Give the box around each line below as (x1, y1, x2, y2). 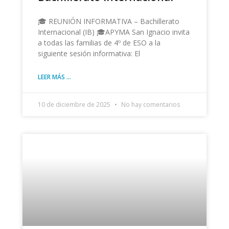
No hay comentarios (119, 100, 180, 109)
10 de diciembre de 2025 (37, 100, 112, 109)
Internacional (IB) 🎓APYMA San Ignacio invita (37, 27, 190, 37)
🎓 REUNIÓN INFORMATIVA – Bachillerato (37, 16, 179, 26)
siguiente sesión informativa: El (37, 48, 140, 58)
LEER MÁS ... (37, 72, 71, 81)
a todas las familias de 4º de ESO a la (37, 37, 161, 48)
